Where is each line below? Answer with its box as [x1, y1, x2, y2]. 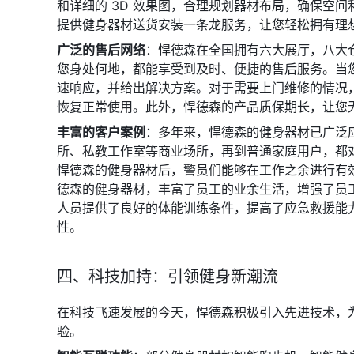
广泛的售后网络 [57, 42, 145, 58]
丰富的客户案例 [57, 124, 145, 140]
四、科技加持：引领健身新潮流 [57, 267, 278, 286]
